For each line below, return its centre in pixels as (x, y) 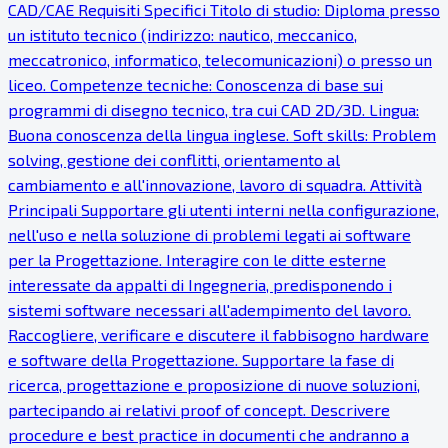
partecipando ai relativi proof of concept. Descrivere (199, 410)
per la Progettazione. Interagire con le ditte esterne (197, 260)
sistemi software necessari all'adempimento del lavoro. (209, 310)
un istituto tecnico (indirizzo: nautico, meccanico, (182, 35)
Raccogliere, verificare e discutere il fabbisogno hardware (218, 335)
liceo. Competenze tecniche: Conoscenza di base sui (195, 85)
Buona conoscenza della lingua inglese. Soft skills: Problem (222, 135)
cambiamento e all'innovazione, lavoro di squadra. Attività (215, 185)
